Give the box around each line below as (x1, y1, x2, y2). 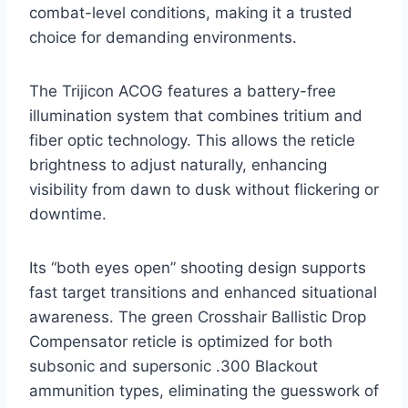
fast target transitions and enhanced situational (29, 282, 377, 301)
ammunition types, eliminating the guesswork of (29, 381, 379, 400)
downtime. (29, 204, 107, 223)
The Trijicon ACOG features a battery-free (29, 81, 336, 100)
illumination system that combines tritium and (29, 106, 362, 125)
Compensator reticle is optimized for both (29, 331, 332, 351)
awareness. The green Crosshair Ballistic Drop (29, 307, 366, 326)
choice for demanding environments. (29, 27, 297, 46)
